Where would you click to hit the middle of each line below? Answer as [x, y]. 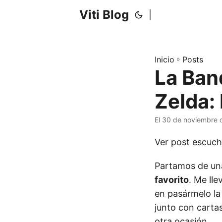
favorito [172, 180]
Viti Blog [104, 15]
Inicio [165, 59]
